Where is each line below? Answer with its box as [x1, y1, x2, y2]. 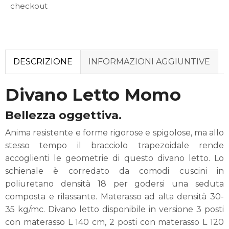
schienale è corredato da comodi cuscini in [5, 166, 224, 176]
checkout [10, 1, 48, 11]
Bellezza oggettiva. [5, 107, 122, 122]
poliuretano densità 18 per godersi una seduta [5, 178, 224, 189]
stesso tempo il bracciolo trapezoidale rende [5, 140, 224, 150]
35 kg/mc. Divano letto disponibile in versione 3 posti [5, 204, 224, 214]
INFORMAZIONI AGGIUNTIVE [88, 57, 210, 67]
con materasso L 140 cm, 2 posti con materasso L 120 [5, 217, 224, 227]
